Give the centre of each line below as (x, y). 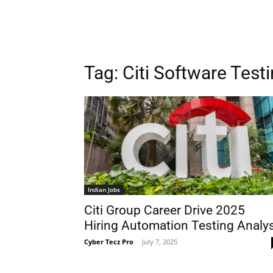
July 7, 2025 (160, 242)
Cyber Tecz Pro (109, 242)
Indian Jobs (104, 190)
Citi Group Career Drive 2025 (165, 210)
